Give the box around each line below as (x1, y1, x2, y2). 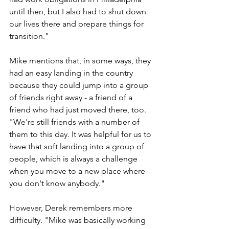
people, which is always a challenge (9, 153, 140, 164)
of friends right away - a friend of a (9, 92, 134, 102)
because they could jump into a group (9, 80, 150, 90)
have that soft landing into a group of (9, 141, 146, 151)
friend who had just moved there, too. (9, 104, 148, 114)
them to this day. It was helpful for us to (9, 129, 153, 139)
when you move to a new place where (9, 166, 147, 176)
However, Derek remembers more (9, 202, 134, 213)
